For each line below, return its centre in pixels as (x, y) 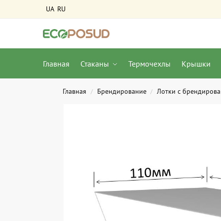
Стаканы (94, 64)
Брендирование (122, 91)
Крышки (196, 64)
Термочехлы (150, 64)
